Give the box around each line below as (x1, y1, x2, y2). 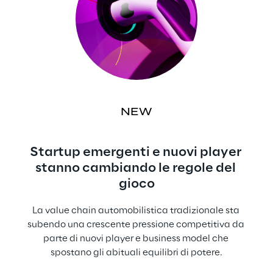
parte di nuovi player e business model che (43, 233, 230, 244)
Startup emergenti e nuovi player (29, 145, 244, 159)
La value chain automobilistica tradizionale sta (32, 205, 241, 216)
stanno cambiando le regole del (35, 161, 238, 175)
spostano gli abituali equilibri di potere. (51, 247, 222, 258)
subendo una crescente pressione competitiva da (27, 219, 246, 230)
